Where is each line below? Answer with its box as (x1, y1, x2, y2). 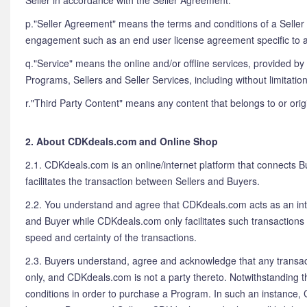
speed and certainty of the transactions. (25, 230, 197, 244)
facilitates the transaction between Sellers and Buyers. (25, 174, 260, 188)
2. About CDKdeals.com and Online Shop (25, 134, 218, 148)
